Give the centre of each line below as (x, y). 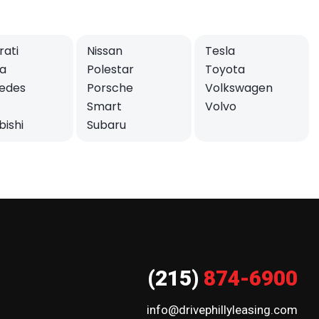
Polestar (110, 69)
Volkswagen (239, 88)
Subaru (106, 125)
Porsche (110, 88)
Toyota (225, 69)
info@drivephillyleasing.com (222, 309)
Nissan (105, 51)
